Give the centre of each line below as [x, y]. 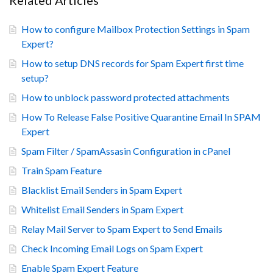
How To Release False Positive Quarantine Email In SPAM [141, 117]
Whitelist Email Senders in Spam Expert [102, 210]
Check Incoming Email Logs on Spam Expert [112, 249]
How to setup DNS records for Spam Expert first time [133, 63]
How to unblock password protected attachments [126, 97]
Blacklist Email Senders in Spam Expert [102, 190]
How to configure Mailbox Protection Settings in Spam [136, 29]
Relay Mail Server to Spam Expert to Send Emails [122, 229]
